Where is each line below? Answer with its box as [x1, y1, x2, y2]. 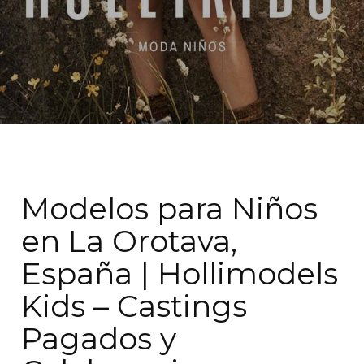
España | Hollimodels [21, 255, 339, 292]
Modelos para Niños [21, 190, 318, 227]
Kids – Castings [21, 288, 248, 324]
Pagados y [21, 320, 177, 357]
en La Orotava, [21, 223, 238, 259]
